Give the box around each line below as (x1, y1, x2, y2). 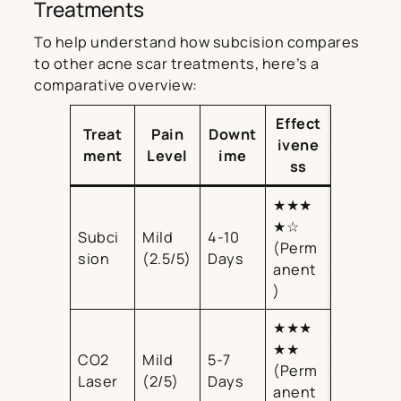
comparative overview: (34, 75, 198, 96)
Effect (275, 114, 321, 134)
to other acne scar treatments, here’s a (34, 54, 320, 74)
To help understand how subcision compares (34, 32, 360, 53)
